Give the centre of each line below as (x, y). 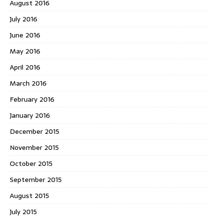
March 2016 (28, 83)
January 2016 (30, 115)
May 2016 (25, 51)
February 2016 (32, 99)
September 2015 (36, 179)
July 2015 (23, 211)
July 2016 (24, 19)
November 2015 (34, 147)
